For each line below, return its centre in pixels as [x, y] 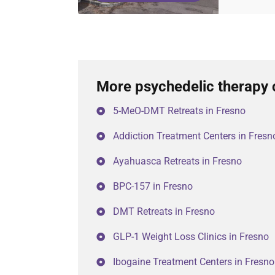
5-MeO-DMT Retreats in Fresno [179, 111]
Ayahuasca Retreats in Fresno [177, 161]
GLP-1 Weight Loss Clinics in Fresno [191, 237]
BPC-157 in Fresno [153, 186]
